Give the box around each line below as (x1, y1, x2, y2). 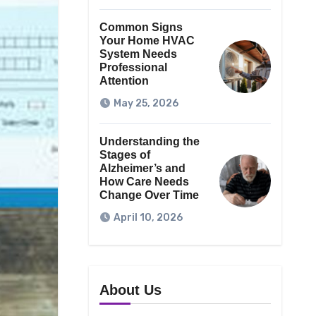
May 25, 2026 (113, 97, 178, 110)
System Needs (99, 48, 177, 61)
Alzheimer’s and (99, 162, 186, 175)
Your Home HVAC (99, 35, 195, 47)
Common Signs (99, 21, 183, 34)
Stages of (99, 149, 150, 162)
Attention (99, 75, 149, 87)
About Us (99, 282, 162, 298)
